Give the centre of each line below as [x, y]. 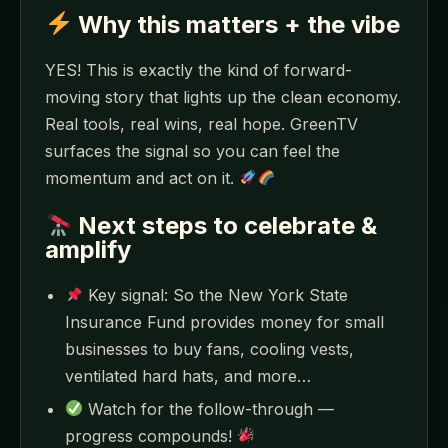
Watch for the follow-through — [209, 408]
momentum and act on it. [142, 177]
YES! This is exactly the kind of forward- [198, 69]
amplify [88, 250]
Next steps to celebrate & [225, 225]
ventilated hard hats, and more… [188, 376]
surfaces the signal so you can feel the [192, 150]
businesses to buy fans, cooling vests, [209, 349]
